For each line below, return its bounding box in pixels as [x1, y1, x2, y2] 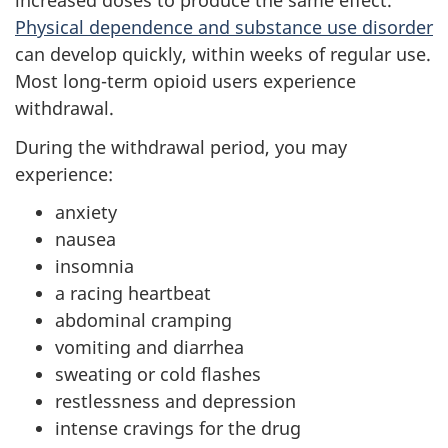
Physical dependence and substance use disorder [15, 15, 433, 40]
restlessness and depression [55, 389, 296, 414]
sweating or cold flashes [55, 362, 261, 387]
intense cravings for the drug [55, 416, 301, 441]
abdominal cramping [55, 308, 232, 333]
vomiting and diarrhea [55, 335, 244, 360]
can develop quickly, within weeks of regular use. [15, 42, 431, 67]
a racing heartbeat [55, 281, 211, 306]
